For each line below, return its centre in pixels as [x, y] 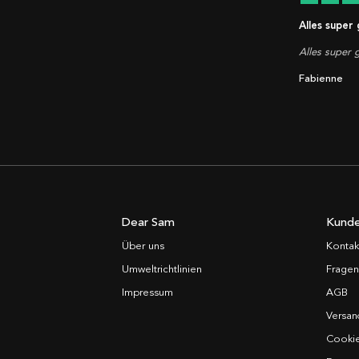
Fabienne [321, 79]
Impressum [148, 293]
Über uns [143, 246]
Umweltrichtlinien [162, 270]
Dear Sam [149, 222]
